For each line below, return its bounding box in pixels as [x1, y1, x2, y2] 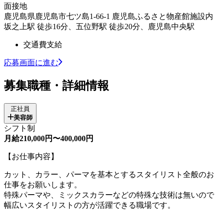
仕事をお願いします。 [4, 180, 82, 189]
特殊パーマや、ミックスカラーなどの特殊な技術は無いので [4, 190, 214, 199]
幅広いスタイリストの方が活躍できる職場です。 [4, 200, 175, 209]
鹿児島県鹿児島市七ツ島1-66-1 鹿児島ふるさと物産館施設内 [4, 12, 213, 20]
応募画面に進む [4, 58, 58, 67]
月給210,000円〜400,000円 [4, 134, 93, 143]
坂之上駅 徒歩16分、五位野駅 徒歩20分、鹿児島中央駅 [4, 22, 195, 31]
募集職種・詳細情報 [4, 79, 109, 92]
